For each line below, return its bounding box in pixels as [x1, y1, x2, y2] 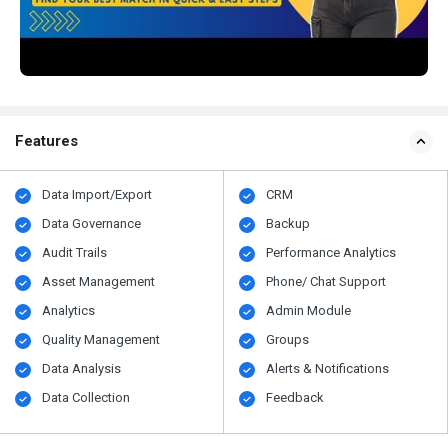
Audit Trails [42, 245, 108, 261]
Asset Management [42, 274, 156, 290]
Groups [266, 332, 310, 348]
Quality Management [42, 332, 161, 348]
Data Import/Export [42, 187, 153, 203]
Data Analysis [42, 361, 122, 377]
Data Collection [42, 390, 131, 406]
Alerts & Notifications [266, 361, 390, 377]
